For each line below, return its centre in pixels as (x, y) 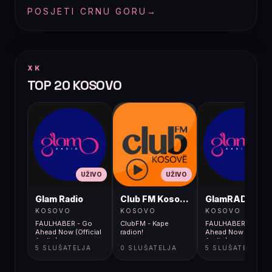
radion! (132, 232)
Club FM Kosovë (155, 199)
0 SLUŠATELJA (149, 248)
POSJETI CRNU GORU (87, 12)
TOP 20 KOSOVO (75, 85)
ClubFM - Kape (144, 224)
